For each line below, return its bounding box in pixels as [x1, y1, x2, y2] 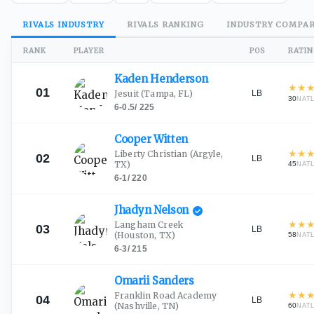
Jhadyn [114, 203, 153, 217]
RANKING [161, 20, 204, 29]
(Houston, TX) [114, 230, 175, 240]
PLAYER [74, 46, 104, 55]
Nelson [153, 203, 189, 217]
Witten [153, 132, 189, 146]
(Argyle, [187, 149, 223, 159]
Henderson [150, 72, 208, 86]
